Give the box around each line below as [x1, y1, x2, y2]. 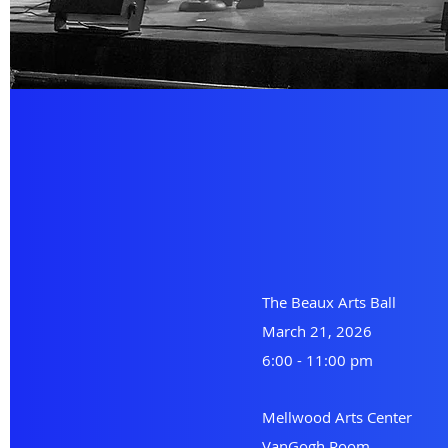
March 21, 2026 [262, 321, 372, 341]
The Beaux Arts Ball [262, 292, 396, 312]
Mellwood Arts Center [262, 407, 412, 427]
